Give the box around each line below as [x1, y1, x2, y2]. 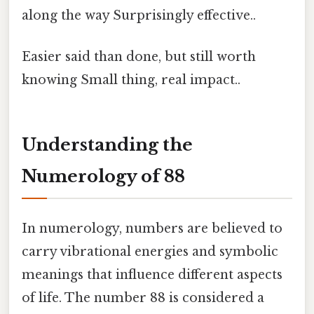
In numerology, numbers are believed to [22, 221, 282, 237]
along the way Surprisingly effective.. [22, 7, 256, 23]
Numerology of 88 [22, 165, 185, 186]
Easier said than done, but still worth [22, 49, 256, 65]
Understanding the [22, 134, 193, 155]
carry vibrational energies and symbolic [22, 244, 278, 260]
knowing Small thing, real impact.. [22, 72, 240, 88]
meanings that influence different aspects [22, 267, 282, 283]
